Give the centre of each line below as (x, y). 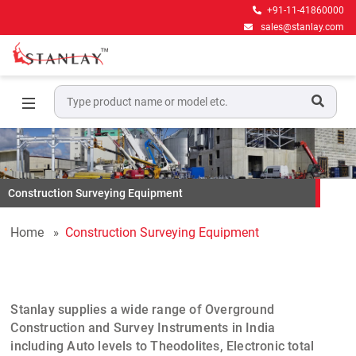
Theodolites (184, 346)
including (39, 346)
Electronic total (271, 346)
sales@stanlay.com (302, 27)
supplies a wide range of (130, 309)
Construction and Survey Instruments (120, 327)
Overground (240, 309)
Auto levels (100, 346)
